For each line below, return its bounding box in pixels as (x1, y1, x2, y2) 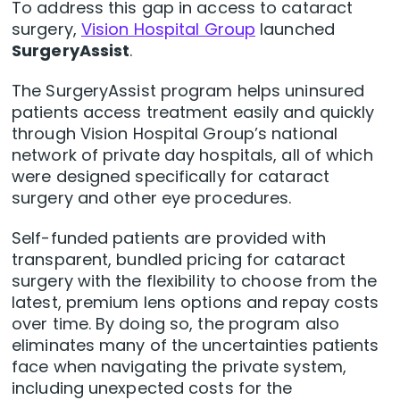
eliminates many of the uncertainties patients (12, 334, 379, 357)
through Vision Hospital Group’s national (12, 122, 338, 146)
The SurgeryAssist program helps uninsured (12, 79, 365, 103)
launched (255, 18, 335, 41)
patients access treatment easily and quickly (12, 101, 375, 124)
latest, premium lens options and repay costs (12, 291, 379, 314)
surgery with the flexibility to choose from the (12, 270, 377, 293)
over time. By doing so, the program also (12, 312, 340, 336)
